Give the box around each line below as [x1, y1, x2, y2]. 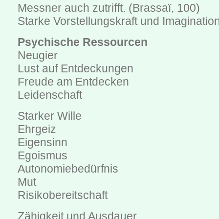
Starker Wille [18, 109, 82, 123]
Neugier [18, 49, 58, 62]
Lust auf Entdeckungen [18, 62, 133, 75]
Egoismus [18, 149, 67, 162]
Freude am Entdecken [18, 75, 129, 88]
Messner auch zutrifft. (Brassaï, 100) [18, 1, 200, 15]
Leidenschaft [18, 88, 82, 102]
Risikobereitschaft [18, 189, 108, 202]
